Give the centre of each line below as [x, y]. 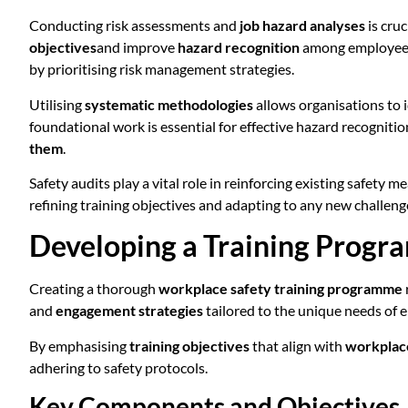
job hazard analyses [302, 25]
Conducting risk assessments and [134, 25]
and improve [137, 47]
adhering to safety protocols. [118, 367]
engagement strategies [129, 311]
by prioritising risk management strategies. [162, 69]
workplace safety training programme [280, 289]
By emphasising [79, 345]
